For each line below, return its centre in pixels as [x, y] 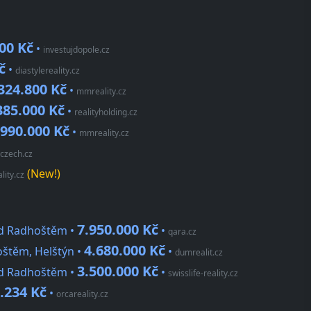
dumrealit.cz [199, 253]
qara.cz [182, 232]
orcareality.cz [82, 294]
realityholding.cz [106, 112]
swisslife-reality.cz [203, 274]
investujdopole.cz [76, 50]
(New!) [42, 174]
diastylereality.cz [48, 71]
